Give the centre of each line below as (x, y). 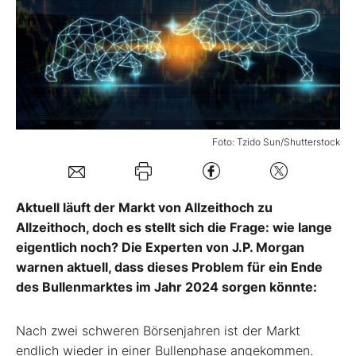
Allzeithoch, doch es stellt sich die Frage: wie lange (174, 227)
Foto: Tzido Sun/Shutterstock (276, 141)
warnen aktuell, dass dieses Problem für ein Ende (169, 267)
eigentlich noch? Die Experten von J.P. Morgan (160, 247)
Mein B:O (62, 29)
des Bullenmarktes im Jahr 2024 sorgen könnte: (166, 286)
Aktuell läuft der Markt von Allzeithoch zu (144, 207)
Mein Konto (94, 86)
